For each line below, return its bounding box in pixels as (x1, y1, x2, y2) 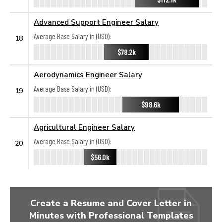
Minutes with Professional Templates (29, 210, 193, 221)
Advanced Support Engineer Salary (34, 17, 159, 26)
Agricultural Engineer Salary (34, 122, 135, 131)
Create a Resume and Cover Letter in (30, 197, 192, 208)
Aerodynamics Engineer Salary (34, 70, 142, 79)
